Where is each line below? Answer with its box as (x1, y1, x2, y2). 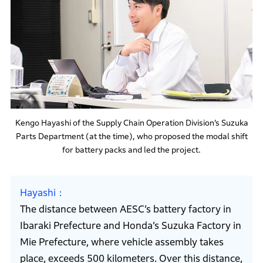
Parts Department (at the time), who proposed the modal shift (15, 131, 248, 141)
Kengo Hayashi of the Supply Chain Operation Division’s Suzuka (15, 118, 248, 128)
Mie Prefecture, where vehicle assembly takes (19, 237, 224, 248)
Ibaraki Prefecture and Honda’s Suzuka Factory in (19, 220, 241, 232)
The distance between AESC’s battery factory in (19, 204, 231, 215)
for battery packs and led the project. (62, 145, 201, 155)
